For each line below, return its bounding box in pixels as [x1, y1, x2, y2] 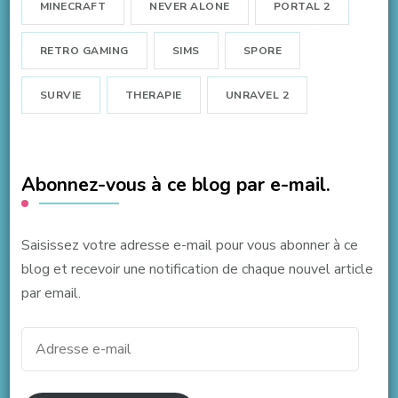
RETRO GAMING [39, 44, 129, 59]
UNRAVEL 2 [225, 88, 290, 103]
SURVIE [39, 88, 82, 103]
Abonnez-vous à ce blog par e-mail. [20, 171, 330, 199]
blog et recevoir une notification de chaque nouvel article [20, 259, 373, 280]
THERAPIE [124, 88, 182, 103]
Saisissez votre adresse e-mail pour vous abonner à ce [20, 235, 358, 256]
